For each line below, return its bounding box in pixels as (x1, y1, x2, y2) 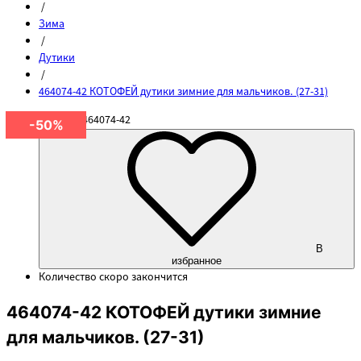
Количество (39, 269, 99, 285)
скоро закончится (99, 269, 188, 285)
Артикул (39, 112, 82, 128)
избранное (172, 255, 222, 267)
